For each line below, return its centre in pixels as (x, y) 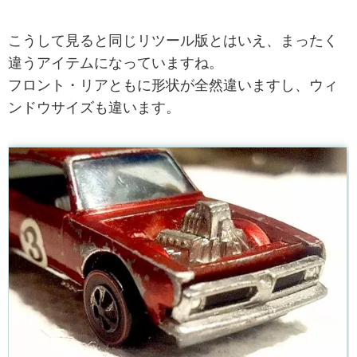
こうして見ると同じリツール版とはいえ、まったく (173, 41)
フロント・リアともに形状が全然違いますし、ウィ (173, 86)
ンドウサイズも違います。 (94, 108)
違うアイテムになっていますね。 (116, 63)
